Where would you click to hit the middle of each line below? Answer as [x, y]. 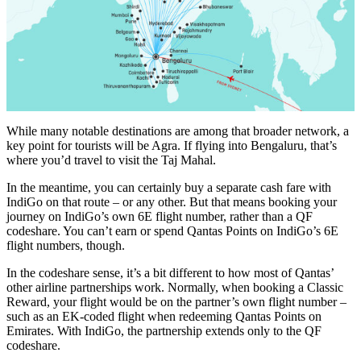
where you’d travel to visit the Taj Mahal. [111, 160]
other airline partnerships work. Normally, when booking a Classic [175, 287]
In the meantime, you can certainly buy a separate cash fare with [169, 187]
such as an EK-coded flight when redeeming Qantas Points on [164, 316]
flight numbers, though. [66, 245]
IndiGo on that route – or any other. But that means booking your [172, 201]
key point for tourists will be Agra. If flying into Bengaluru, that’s [172, 145]
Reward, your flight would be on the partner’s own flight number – [176, 301]
